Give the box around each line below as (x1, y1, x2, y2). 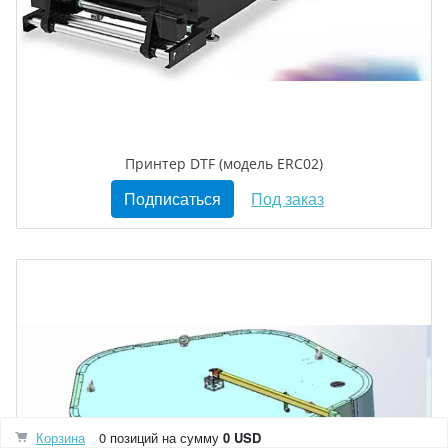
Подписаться (124, 187, 221, 211)
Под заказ (251, 187, 324, 211)
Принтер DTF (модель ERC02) (125, 154, 323, 174)
